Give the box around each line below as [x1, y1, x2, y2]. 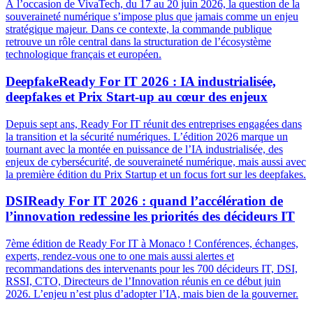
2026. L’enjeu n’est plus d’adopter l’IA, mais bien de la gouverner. [6, 288, 298, 300]
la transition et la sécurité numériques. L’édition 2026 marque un [6, 130, 288, 143]
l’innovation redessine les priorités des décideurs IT [6, 209, 295, 224]
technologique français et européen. [6, 48, 161, 61]
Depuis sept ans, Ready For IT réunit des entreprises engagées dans [6, 117, 302, 130]
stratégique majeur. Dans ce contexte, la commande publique [6, 23, 272, 36]
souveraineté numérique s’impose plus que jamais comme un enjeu [6, 10, 298, 23]
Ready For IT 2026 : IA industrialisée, [59, 73, 276, 89]
